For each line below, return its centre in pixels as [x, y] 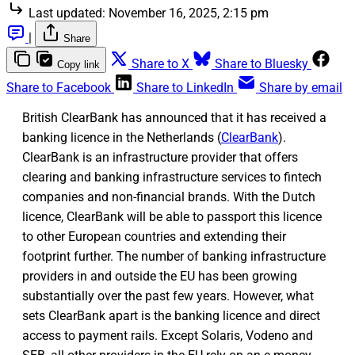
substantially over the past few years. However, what [168, 296]
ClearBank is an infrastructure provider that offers [160, 158]
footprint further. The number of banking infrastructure [174, 257]
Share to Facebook [59, 88]
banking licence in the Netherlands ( [122, 138]
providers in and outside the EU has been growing [160, 277]
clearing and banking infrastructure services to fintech [172, 177]
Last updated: [67, 13]
